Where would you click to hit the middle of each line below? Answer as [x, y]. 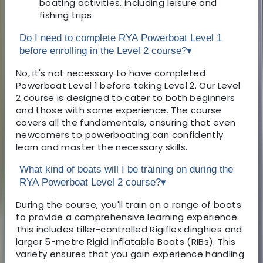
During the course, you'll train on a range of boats [129, 204]
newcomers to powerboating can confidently [120, 134]
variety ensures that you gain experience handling [130, 254]
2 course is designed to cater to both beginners [126, 97]
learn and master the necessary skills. [102, 147]
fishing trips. [67, 15]
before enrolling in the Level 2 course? [103, 50]
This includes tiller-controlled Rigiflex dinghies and [129, 229]
